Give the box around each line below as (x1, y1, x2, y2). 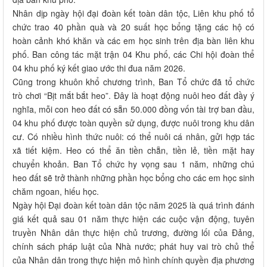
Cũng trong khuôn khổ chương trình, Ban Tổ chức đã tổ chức (13, 76, 254, 88)
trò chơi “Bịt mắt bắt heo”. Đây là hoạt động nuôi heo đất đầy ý (13, 89, 254, 102)
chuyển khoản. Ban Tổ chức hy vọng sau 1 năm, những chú (13, 158, 254, 170)
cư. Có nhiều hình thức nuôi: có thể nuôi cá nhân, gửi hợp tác (13, 131, 254, 143)
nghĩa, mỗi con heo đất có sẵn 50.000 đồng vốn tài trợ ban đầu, (13, 103, 254, 116)
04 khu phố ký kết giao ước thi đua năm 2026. (13, 62, 185, 74)
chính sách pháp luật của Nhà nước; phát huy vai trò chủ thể (13, 240, 254, 253)
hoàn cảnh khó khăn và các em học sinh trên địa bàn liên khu (13, 35, 254, 47)
